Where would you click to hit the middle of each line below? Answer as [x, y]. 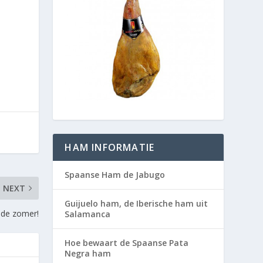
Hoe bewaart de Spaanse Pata [127, 242]
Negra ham [88, 253]
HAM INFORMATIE [110, 147]
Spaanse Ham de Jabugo [115, 174]
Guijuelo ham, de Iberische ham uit [136, 203]
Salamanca [88, 214]
